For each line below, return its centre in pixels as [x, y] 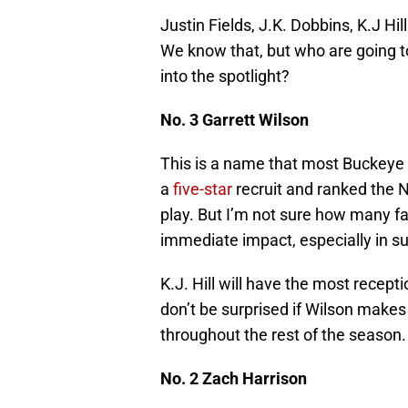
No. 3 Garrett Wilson [235, 120]
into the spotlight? [225, 76]
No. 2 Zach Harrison [235, 379]
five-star [203, 189]
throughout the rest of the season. [283, 335]
